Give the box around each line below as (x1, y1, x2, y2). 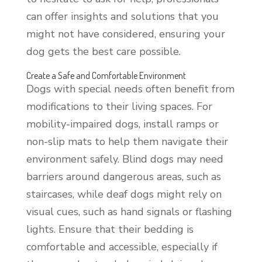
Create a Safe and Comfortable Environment (26, 69, 186, 81)
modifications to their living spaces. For (26, 99, 212, 113)
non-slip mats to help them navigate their (26, 134, 228, 149)
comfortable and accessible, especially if (26, 239, 218, 254)
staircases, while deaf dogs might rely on (26, 187, 222, 201)
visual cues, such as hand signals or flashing (26, 204, 232, 219)
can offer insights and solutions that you (26, 9, 219, 23)
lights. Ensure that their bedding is (26, 222, 194, 236)
